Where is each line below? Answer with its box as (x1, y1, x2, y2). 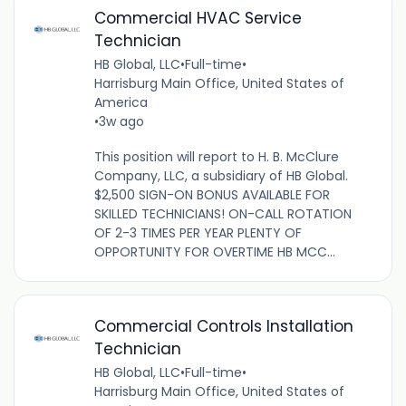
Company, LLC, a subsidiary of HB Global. (93, 166, 348, 185)
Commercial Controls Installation (93, 314, 353, 337)
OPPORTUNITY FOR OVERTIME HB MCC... (93, 242, 335, 261)
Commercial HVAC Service (93, 6, 302, 29)
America (93, 92, 148, 111)
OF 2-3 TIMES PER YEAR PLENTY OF (93, 223, 302, 242)
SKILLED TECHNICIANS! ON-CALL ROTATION (93, 204, 352, 223)
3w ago (98, 111, 144, 130)
